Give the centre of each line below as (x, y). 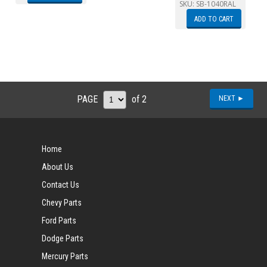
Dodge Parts (63, 238)
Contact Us (61, 184)
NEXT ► (232, 98)
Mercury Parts (65, 256)
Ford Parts (59, 220)
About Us (58, 167)
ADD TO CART (214, 19)
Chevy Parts (62, 202)
